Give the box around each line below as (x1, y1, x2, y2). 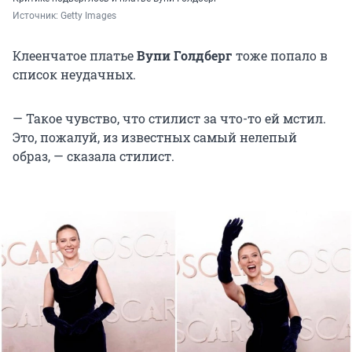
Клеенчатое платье (13, 46, 137, 64)
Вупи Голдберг (137, 46, 236, 64)
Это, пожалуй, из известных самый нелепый (13, 128, 297, 145)
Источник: (13, 9, 60, 21)
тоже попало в (236, 46, 328, 64)
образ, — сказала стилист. (13, 147, 174, 164)
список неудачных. (13, 65, 136, 82)
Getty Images (60, 9, 119, 21)
